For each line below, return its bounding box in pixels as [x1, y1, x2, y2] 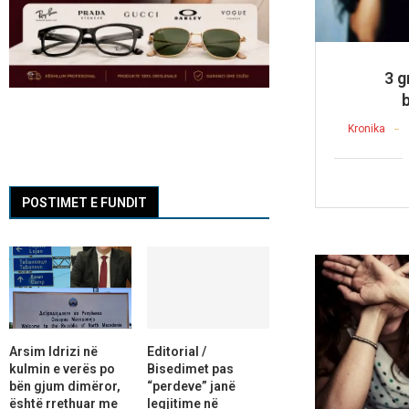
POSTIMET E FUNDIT [22, 195, 147, 211]
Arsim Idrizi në [9, 343, 98, 359]
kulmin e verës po [9, 361, 115, 376]
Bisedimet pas [146, 361, 234, 376]
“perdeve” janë [146, 378, 236, 393]
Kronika [347, 121, 385, 135]
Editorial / [146, 343, 206, 359]
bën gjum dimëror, [9, 378, 121, 393]
